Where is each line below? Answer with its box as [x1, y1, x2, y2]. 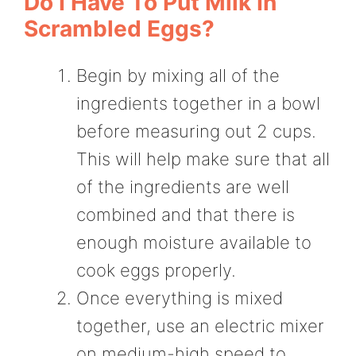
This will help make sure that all [76, 149, 330, 170]
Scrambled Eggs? [24, 15, 215, 43]
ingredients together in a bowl [76, 93, 320, 114]
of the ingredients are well [76, 176, 289, 198]
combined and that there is [76, 204, 295, 226]
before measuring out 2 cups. [76, 121, 316, 142]
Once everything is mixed [76, 288, 283, 309]
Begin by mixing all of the [76, 65, 280, 87]
